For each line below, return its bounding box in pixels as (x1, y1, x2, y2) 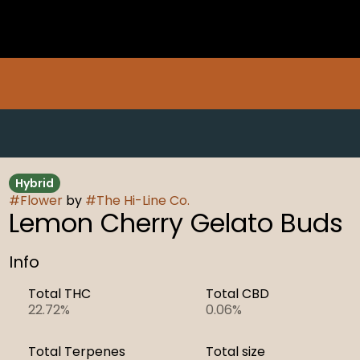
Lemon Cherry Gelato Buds (8, 205, 343, 241)
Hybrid (14, 175, 54, 191)
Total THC (27, 284, 91, 303)
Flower (19, 191, 63, 210)
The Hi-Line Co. (96, 191, 190, 210)
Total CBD (205, 284, 269, 303)
